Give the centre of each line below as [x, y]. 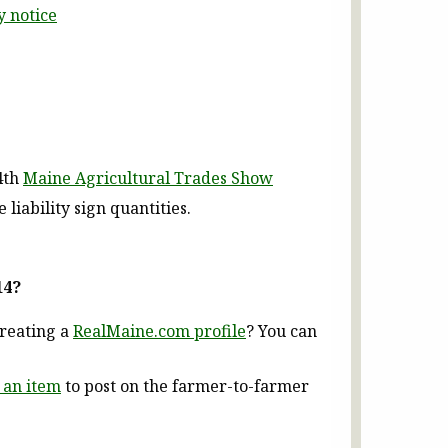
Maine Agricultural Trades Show [148, 177]
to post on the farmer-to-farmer [185, 386]
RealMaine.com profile [159, 331]
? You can [281, 331]
